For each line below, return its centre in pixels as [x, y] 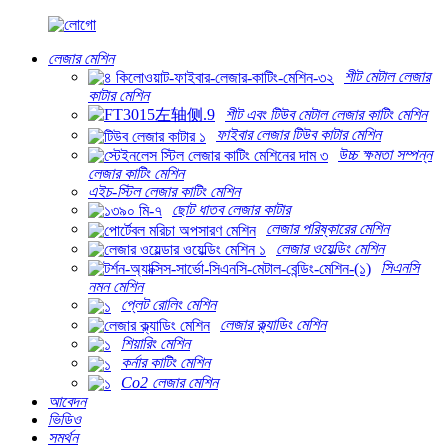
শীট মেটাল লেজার [387, 76]
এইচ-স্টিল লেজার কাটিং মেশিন [164, 191]
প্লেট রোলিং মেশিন [168, 305]
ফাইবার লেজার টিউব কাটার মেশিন [298, 135]
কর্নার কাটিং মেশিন [165, 363]
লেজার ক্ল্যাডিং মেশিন [273, 324]
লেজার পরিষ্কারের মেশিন [327, 229]
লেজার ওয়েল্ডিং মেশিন [330, 248]
